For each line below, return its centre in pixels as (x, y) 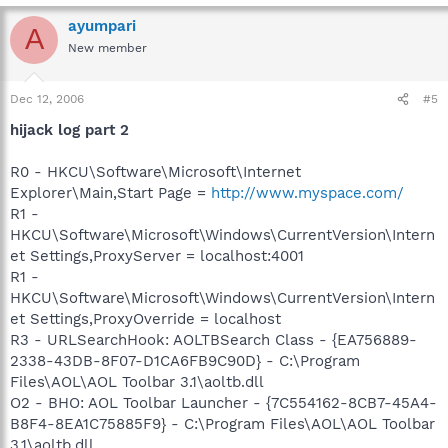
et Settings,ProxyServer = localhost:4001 (157, 256)
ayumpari (102, 25)
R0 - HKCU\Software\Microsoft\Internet (155, 172)
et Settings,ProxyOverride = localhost (145, 319)
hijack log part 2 (69, 130)
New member (107, 47)
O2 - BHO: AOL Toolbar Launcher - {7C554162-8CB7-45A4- (223, 403)
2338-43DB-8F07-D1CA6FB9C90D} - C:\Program (185, 361)
